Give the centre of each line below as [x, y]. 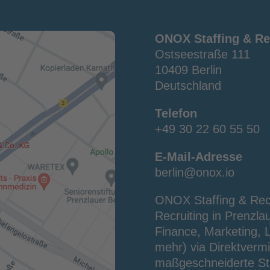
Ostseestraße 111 [203, 55]
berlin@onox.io [195, 173]
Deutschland [188, 86]
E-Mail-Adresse [199, 157]
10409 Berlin [189, 70]
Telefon [176, 114]
